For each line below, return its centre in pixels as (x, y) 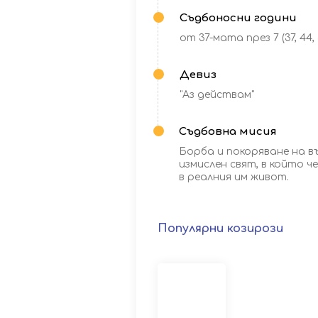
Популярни (192, 229)
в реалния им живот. (234, 177)
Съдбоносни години (238, 18)
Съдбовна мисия (228, 132)
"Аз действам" (217, 95)
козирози (255, 229)
